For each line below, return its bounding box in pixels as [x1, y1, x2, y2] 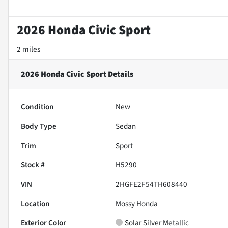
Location [21, 197, 50, 209]
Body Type [21, 120, 56, 132]
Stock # [21, 159, 45, 170]
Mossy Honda [116, 197, 158, 209]
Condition [21, 101, 54, 112]
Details [106, 68, 133, 80]
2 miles [17, 43, 40, 55]
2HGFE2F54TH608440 [116, 178, 188, 190]
